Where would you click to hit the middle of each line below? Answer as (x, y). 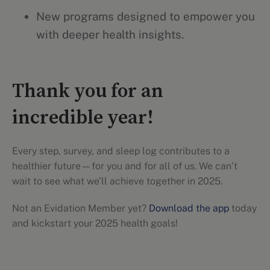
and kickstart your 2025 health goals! (95, 223)
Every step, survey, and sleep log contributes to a (121, 151)
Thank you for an (88, 92)
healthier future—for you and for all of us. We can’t (125, 166)
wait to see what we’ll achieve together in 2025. (117, 181)
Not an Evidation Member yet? (80, 208)
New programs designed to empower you (146, 16)
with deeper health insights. (110, 34)
